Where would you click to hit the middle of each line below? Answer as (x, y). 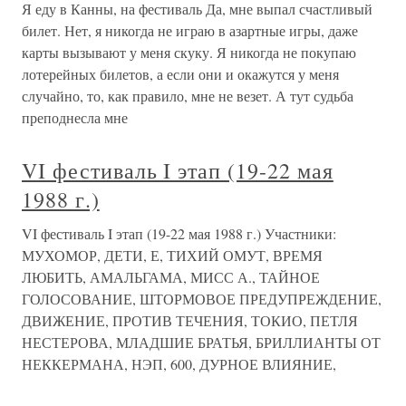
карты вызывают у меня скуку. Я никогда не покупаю (189, 52)
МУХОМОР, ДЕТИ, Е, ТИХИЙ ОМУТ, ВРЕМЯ (172, 255)
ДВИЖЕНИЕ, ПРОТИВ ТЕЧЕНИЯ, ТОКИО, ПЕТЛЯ (190, 320)
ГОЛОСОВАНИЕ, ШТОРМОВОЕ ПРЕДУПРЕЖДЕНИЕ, (202, 299)
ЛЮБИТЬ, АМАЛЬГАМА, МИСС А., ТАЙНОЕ (171, 277)
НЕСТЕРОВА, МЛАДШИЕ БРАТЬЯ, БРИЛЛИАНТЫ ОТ (201, 342)
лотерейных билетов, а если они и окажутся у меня (180, 74)
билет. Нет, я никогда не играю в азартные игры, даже (190, 30)
